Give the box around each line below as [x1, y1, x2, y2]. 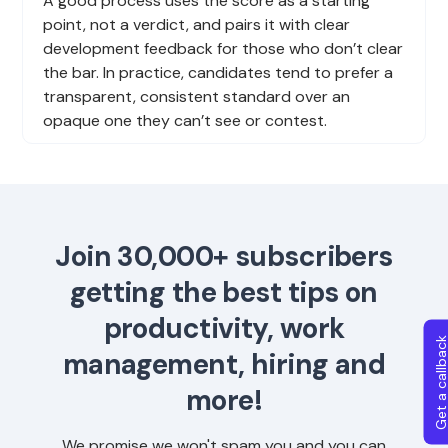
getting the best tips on [70, 273, 378, 311]
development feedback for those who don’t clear [43, 37, 404, 59]
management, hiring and [62, 345, 386, 383]
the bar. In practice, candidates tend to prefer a [43, 61, 394, 83]
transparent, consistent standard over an [43, 85, 351, 107]
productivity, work [103, 309, 345, 347]
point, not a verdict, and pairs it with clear [43, 13, 351, 35]
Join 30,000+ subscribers [55, 237, 393, 275]
